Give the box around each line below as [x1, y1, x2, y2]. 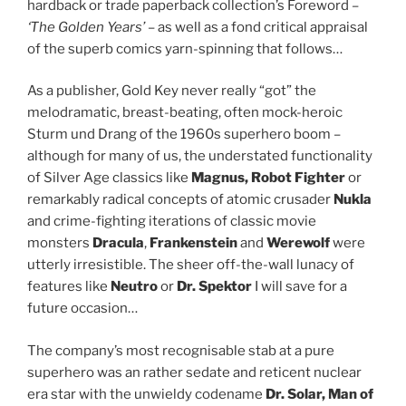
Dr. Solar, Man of [266, 385, 373, 402]
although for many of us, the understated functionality [27, 148, 372, 165]
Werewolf [266, 235, 333, 252]
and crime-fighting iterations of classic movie [27, 213, 316, 230]
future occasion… [27, 300, 138, 317]
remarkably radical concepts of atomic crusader [27, 191, 333, 208]
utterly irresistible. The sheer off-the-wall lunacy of [27, 256, 354, 274]
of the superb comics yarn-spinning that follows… [27, 40, 343, 57]
